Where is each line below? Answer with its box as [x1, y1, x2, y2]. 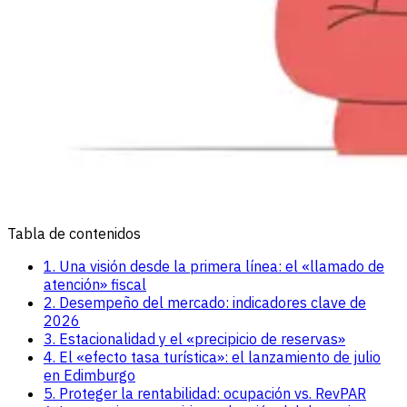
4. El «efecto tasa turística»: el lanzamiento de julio [44, 347, 381, 366]
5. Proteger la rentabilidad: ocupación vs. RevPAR [44, 383, 366, 402]
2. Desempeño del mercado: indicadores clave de [44, 293, 366, 312]
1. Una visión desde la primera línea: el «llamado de [44, 256, 384, 275]
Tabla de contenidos [7, 223, 141, 243]
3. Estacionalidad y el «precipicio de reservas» [44, 329, 345, 348]
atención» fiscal [44, 274, 146, 293]
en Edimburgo [44, 365, 135, 384]
